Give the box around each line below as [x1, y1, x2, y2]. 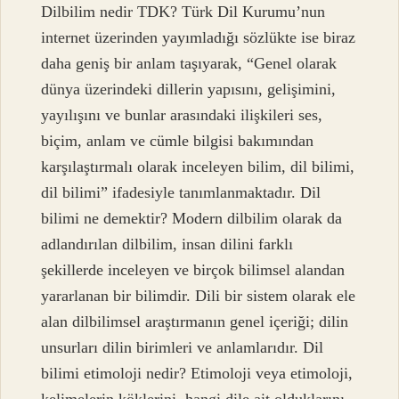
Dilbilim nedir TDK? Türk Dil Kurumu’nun [41, 3, 326, 21]
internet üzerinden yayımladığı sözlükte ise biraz [41, 28, 356, 47]
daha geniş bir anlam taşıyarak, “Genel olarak [41, 54, 338, 73]
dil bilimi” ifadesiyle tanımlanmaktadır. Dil [41, 183, 322, 202]
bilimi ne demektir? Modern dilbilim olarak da [41, 209, 343, 228]
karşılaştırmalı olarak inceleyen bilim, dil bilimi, [41, 158, 355, 176]
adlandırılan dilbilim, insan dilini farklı [41, 235, 294, 254]
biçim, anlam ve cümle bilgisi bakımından [41, 132, 314, 151]
